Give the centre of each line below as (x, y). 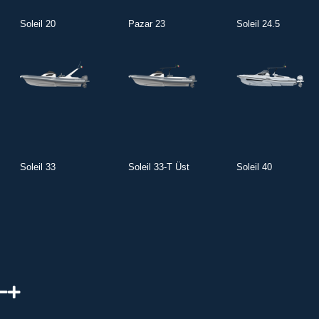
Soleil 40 (254, 167)
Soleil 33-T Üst (159, 167)
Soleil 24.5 (258, 23)
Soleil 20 (38, 23)
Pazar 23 (147, 23)
